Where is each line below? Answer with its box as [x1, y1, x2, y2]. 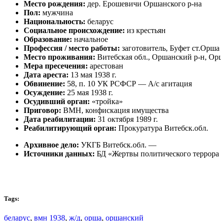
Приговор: [24, 106, 61, 114]
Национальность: [24, 17, 85, 26]
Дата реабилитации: [24, 114, 96, 123]
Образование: [24, 35, 72, 43]
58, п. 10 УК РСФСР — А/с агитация [65, 79, 192, 88]
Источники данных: [24, 149, 95, 158]
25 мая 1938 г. [65, 88, 113, 97]
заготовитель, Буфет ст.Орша [120, 43, 220, 52]
